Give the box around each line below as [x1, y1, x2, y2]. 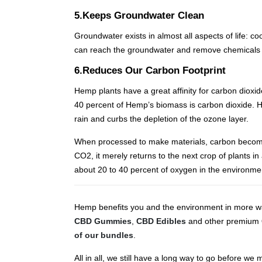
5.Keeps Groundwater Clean [74, 10, 204, 21]
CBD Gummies [74, 216, 132, 226]
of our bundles [74, 230, 133, 240]
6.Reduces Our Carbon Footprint [74, 65, 226, 77]
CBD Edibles [136, 216, 186, 226]
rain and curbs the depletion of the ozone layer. [74, 114, 249, 124]
